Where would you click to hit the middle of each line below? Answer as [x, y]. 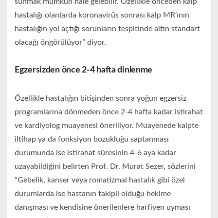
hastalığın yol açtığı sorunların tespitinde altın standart [107, 29]
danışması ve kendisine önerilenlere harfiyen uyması [102, 208]
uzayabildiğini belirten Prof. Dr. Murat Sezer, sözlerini [105, 167]
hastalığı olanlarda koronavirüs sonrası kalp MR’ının [102, 15]
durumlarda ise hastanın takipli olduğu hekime [93, 194]
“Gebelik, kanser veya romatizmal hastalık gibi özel [100, 180]
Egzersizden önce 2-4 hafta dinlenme [84, 70]
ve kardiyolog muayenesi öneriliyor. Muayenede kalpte [107, 126]
